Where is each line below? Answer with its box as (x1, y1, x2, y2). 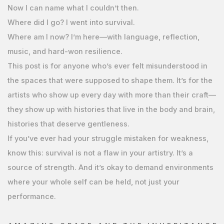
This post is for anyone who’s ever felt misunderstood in (7, 61, 207, 70)
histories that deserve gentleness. (7, 119, 129, 128)
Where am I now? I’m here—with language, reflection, (7, 32, 199, 41)
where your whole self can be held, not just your (7, 177, 179, 186)
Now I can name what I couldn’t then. (7, 3, 139, 12)
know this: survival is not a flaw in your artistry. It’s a (7, 148, 193, 157)
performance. (7, 191, 56, 201)
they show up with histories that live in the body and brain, (7, 104, 215, 114)
